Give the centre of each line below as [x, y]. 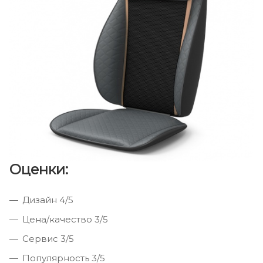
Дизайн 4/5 [48, 200]
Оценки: [39, 170]
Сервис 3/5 [48, 239]
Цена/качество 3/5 [65, 220]
